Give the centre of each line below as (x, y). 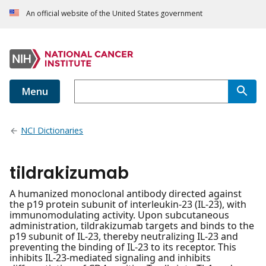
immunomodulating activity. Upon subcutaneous (119, 215)
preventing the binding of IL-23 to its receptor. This (123, 247)
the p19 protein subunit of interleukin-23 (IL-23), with (128, 205)
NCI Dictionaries (52, 131)
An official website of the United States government (114, 14)
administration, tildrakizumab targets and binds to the (132, 226)
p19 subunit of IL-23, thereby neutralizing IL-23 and (124, 237)
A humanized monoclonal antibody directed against (126, 194)
